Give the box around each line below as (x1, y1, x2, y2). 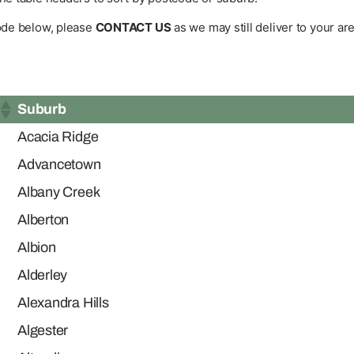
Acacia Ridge (17, 129, 99, 145)
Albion (17, 239, 56, 255)
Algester (17, 322, 69, 338)
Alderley (17, 267, 68, 283)
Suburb (17, 101, 66, 117)
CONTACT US (95, 20, 171, 35)
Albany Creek (17, 184, 100, 200)
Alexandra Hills (17, 295, 109, 311)
